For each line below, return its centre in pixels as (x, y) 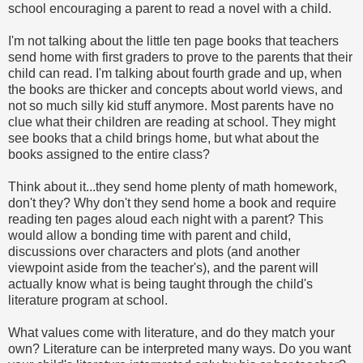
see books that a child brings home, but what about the (164, 138)
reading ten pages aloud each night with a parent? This (166, 219)
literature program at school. (88, 300)
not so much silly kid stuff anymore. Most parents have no (171, 105)
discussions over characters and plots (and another (154, 251)
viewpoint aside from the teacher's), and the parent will (163, 267)
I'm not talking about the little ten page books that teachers (173, 41)
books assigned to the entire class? (109, 154)
